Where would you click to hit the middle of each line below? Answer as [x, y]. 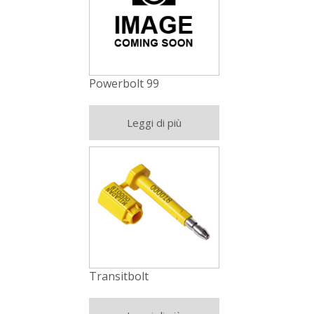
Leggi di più [154, 123]
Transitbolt [118, 277]
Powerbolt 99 [124, 84]
